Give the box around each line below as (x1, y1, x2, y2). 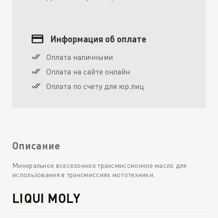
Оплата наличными (46, 52, 113, 62)
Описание (12, 139, 61, 151)
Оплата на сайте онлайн (46, 67, 130, 77)
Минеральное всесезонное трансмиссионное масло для (12, 161, 187, 170)
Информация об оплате (51, 34, 146, 45)
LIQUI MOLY (12, 190, 80, 206)
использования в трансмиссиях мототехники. (12, 170, 155, 179)
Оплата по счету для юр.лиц (46, 81, 144, 91)
